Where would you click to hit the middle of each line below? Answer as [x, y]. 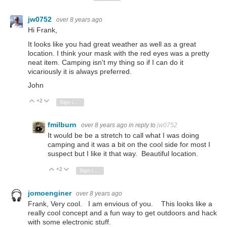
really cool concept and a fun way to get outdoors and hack [122, 213]
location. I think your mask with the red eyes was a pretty [119, 53]
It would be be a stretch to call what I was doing [123, 135]
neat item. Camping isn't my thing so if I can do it [106, 62]
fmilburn [63, 124]
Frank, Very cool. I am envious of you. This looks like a [120, 204]
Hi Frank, [43, 30]
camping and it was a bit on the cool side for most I [129, 144]
